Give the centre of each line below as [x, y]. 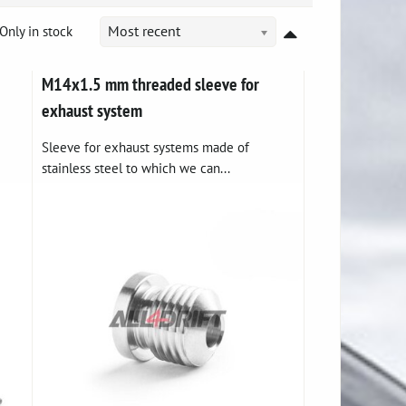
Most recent [144, 31]
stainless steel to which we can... [136, 168]
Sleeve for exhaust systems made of [146, 147]
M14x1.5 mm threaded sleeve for [151, 84]
